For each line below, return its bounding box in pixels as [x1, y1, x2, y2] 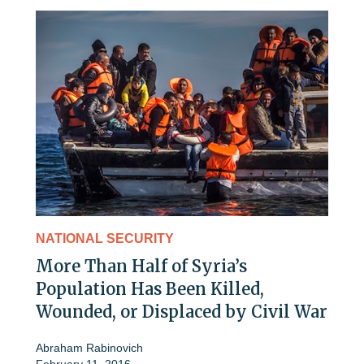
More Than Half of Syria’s [36, 255, 247, 276]
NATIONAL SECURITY [36, 231, 174, 245]
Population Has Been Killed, [36, 278, 264, 299]
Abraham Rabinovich [36, 340, 143, 354]
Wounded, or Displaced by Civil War [36, 301, 327, 322]
